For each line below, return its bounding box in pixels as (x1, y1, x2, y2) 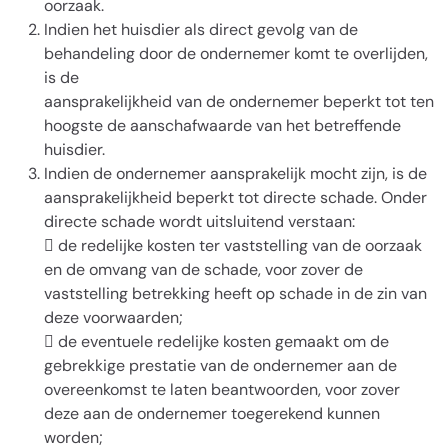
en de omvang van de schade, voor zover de (44, 259, 363, 280)
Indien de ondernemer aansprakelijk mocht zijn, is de (44, 163, 427, 184)
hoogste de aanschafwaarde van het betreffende (44, 115, 401, 136)
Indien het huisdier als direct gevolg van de (44, 19, 358, 40)
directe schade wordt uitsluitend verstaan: (44, 211, 355, 232)
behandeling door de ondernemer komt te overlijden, (44, 43, 428, 64)
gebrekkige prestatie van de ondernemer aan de (44, 355, 397, 376)
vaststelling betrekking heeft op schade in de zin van (44, 283, 427, 304)
